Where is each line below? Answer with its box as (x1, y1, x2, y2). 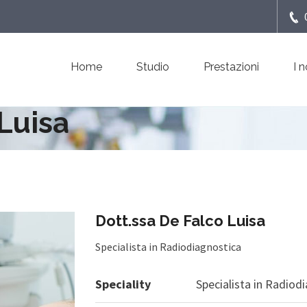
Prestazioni (204, 60, 259, 73)
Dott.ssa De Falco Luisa (95, 212, 265, 230)
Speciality (95, 276, 151, 293)
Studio (136, 60, 169, 73)
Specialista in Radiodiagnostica (95, 240, 241, 254)
